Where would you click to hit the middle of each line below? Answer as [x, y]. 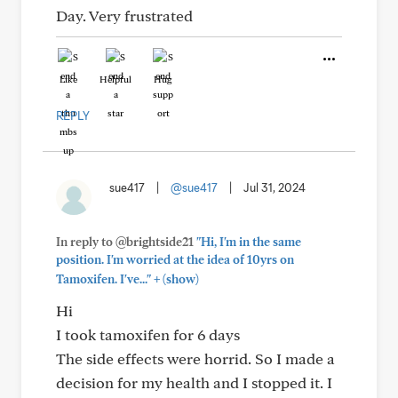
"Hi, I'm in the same [249, 242]
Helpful [115, 79]
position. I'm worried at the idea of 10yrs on [175, 259]
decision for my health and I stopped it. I [194, 382]
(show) [179, 279]
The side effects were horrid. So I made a [195, 358]
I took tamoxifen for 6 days [148, 334]
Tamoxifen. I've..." [103, 279]
